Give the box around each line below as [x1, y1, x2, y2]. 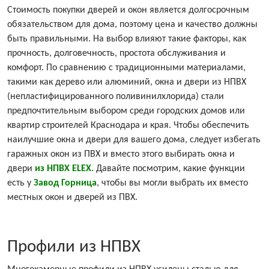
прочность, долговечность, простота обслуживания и [7, 49, 226, 59]
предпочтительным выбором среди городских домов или [7, 106, 245, 116]
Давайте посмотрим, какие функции [94, 164, 245, 174]
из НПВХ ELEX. [35, 164, 94, 174]
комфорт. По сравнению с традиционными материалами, [7, 63, 246, 73]
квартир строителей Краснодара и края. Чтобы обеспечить [7, 121, 249, 131]
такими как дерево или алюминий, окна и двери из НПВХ [7, 77, 246, 88]
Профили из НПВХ [7, 238, 141, 256]
